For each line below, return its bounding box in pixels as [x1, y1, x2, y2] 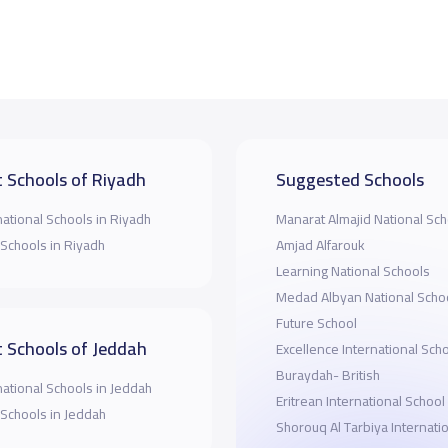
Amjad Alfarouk [315, 231, 365, 258]
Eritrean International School [275, 387, 445, 414]
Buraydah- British [275, 361, 380, 388]
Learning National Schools [275, 257, 430, 284]
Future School [275, 309, 357, 336]
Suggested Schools [275, 162, 424, 196]
